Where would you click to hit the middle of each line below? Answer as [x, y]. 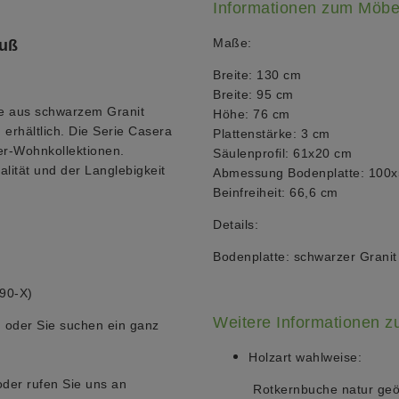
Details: [236, 225]
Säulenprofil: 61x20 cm [282, 154]
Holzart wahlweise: [305, 358]
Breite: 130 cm [257, 75]
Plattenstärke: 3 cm [272, 134]
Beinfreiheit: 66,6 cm [276, 193]
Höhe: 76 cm [252, 114]
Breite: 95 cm [253, 95]
